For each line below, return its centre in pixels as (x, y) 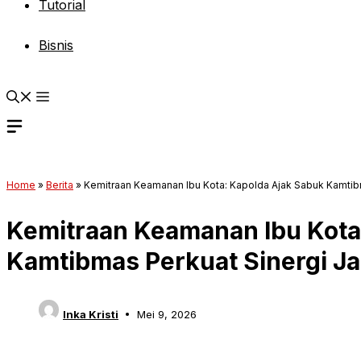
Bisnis (56, 45)
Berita (60, 185)
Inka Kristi (91, 314)
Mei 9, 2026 (166, 314)
